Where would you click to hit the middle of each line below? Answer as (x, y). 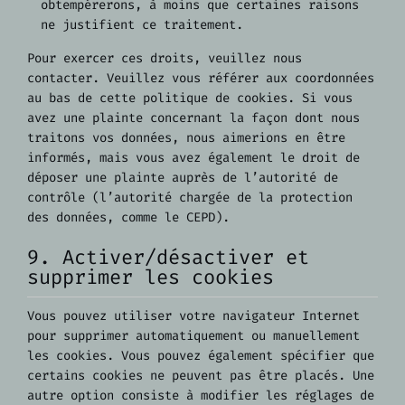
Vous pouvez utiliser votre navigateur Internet (193, 316)
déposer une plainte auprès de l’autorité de (183, 177)
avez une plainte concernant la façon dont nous (193, 118)
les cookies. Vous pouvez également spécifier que (201, 356)
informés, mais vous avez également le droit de (193, 157)
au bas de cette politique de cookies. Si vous (190, 98)
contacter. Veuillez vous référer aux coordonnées (201, 78)
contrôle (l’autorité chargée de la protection (190, 197)
